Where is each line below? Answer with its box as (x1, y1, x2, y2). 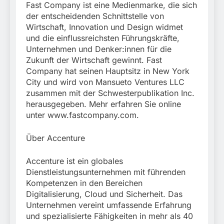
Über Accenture (26, 132, 85, 143)
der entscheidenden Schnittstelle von (26, 10, 164, 21)
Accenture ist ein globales (26, 155, 123, 166)
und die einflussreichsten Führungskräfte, (26, 32, 179, 43)
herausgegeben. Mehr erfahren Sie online (26, 98, 181, 109)
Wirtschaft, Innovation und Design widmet (26, 21, 183, 32)
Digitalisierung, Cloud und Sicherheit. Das (26, 188, 182, 199)
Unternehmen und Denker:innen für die (26, 43, 171, 54)
